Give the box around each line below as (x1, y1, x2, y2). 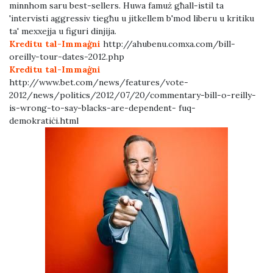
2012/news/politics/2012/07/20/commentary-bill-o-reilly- (9, 90, 256, 101)
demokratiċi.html (9, 115, 79, 127)
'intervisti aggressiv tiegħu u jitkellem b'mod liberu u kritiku (9, 13, 254, 24)
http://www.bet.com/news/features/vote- (9, 77, 188, 88)
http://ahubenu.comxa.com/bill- (101, 38, 235, 50)
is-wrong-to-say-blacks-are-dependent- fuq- (9, 102, 196, 114)
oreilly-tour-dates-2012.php (9, 51, 124, 63)
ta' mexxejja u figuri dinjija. (9, 26, 116, 37)
